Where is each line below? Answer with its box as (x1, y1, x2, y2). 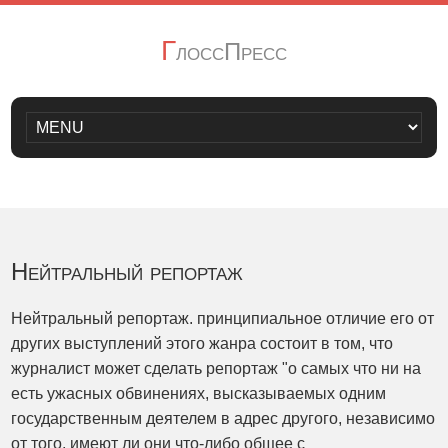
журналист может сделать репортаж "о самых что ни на (11, 360, 422, 377)
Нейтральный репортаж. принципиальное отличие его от (11, 310, 435, 327)
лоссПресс (176, 38, 287, 65)
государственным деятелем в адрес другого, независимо (11, 410, 436, 427)
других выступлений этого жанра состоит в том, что (11, 335, 394, 352)
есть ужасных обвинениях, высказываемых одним (11, 385, 387, 402)
